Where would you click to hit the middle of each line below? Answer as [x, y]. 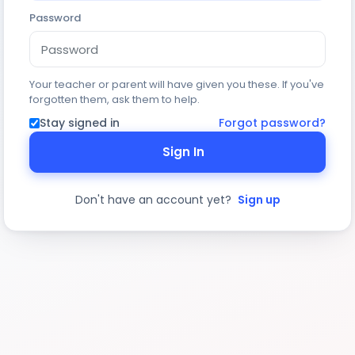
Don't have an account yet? [155, 200]
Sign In [183, 152]
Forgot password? [272, 123]
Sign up [259, 200]
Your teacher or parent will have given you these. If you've [177, 84]
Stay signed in [80, 123]
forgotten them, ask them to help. [115, 99]
